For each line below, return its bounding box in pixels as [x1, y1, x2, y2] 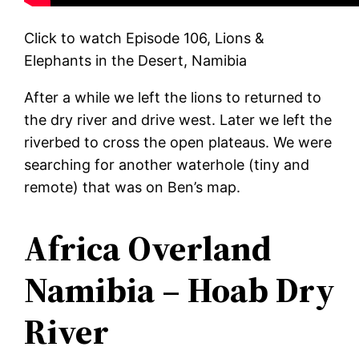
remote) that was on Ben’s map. [24, 178, 241, 196]
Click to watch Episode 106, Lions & [24, 29, 265, 46]
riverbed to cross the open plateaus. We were [24, 133, 333, 151]
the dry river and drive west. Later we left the [24, 111, 333, 128]
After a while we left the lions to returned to [24, 88, 322, 106]
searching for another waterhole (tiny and [24, 155, 310, 173]
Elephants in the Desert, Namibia [24, 51, 248, 69]
